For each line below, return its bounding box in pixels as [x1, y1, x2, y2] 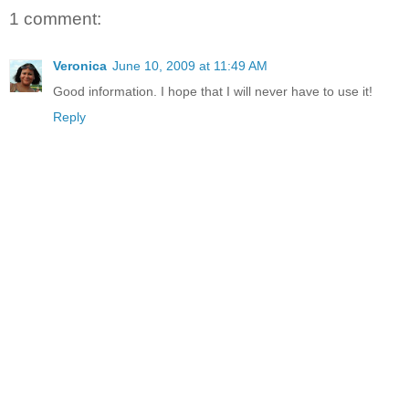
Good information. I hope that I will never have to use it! [53, 84, 372, 100]
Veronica [53, 58, 107, 74]
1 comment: [9, 8, 101, 28]
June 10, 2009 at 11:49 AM [112, 58, 267, 74]
